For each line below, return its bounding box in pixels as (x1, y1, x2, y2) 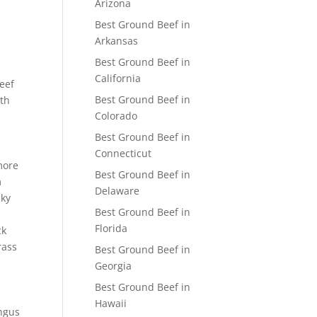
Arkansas (95, 34, 139, 47)
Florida (95, 221, 128, 235)
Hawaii (95, 296, 127, 310)
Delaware (95, 184, 140, 197)
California (95, 71, 142, 85)
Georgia (95, 259, 132, 272)
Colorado (95, 109, 138, 122)
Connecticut (95, 146, 152, 160)
